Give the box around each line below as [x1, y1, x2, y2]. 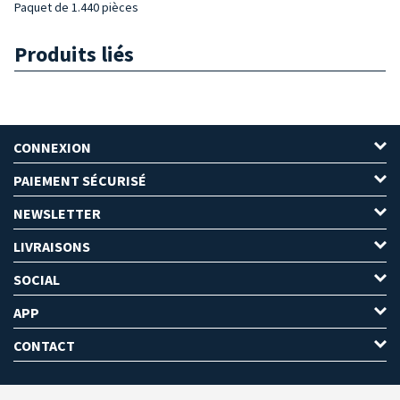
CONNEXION [13, 137, 91, 156]
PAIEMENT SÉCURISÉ [13, 171, 146, 189]
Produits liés [14, 39, 134, 68]
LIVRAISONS [13, 237, 90, 255]
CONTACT [13, 336, 75, 354]
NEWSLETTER [13, 204, 101, 222]
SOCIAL [13, 270, 60, 288]
